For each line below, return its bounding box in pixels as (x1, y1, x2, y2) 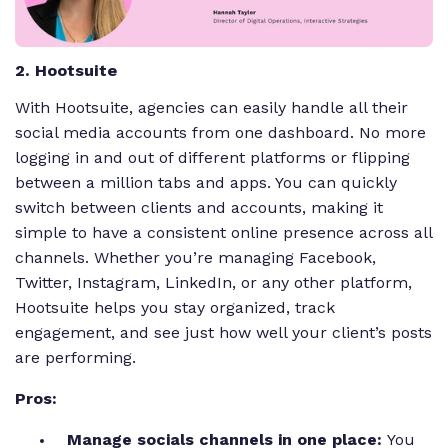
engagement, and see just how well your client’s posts (15, 323, 432, 343)
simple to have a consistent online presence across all (15, 223, 432, 243)
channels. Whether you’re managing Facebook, (15, 248, 376, 268)
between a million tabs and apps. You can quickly (15, 173, 397, 193)
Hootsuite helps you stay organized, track (15, 298, 335, 318)
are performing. (15, 348, 141, 368)
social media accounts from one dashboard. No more (15, 123, 426, 143)
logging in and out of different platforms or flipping (15, 148, 410, 168)
